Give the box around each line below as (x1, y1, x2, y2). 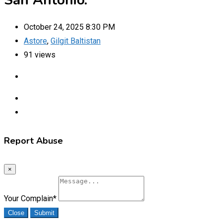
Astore (24, 36, 47, 46)
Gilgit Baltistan (51, 36, 101, 46)
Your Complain (4, 193, 53, 203)
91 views (24, 50, 55, 59)
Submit (34, 209, 55, 217)
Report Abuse (4, 134, 63, 147)
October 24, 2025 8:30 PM (24, 22, 115, 32)
